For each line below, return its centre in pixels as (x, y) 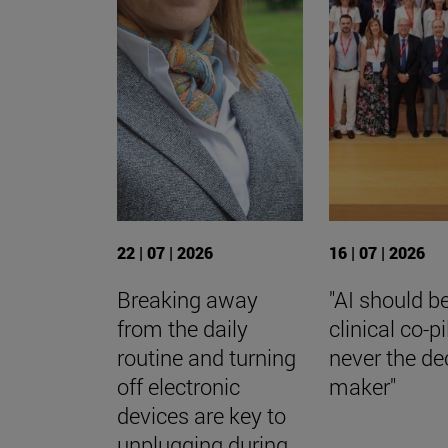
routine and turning (206, 357)
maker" (363, 386)
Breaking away (187, 299)
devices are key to (201, 415)
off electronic (178, 386)
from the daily (182, 328)
